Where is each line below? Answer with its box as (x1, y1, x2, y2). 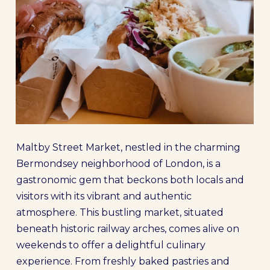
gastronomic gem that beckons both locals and (16, 174, 244, 186)
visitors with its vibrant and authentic (16, 190, 192, 202)
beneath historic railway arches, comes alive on (16, 223, 239, 234)
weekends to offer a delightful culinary (16, 239, 206, 251)
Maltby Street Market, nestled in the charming (16, 142, 240, 153)
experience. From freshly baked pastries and (16, 256, 230, 267)
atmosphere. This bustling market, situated (16, 207, 224, 218)
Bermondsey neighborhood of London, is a (16, 158, 221, 169)
